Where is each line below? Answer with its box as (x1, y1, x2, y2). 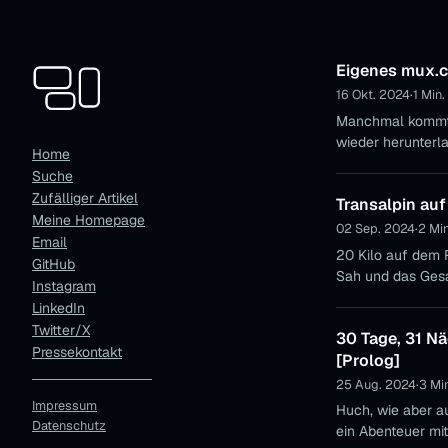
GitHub (32, 254, 75, 273)
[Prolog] (336, 349, 400, 371)
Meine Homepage (32, 210, 145, 229)
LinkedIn (32, 298, 85, 317)
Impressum (32, 396, 97, 414)
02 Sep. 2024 (336, 219, 415, 237)
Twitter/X (32, 320, 90, 339)
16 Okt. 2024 (336, 86, 410, 104)
